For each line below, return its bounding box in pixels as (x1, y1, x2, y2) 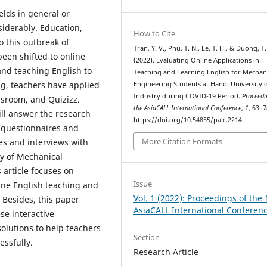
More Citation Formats (142, 135, 223, 147)
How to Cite (133, 28, 176, 39)
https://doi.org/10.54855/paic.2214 (133, 116, 243, 125)
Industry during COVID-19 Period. (133, 92, 243, 101)
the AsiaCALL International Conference (133, 104, 242, 113)
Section (133, 231, 160, 243)
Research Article (133, 246, 199, 257)
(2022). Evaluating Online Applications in (133, 56, 260, 65)
